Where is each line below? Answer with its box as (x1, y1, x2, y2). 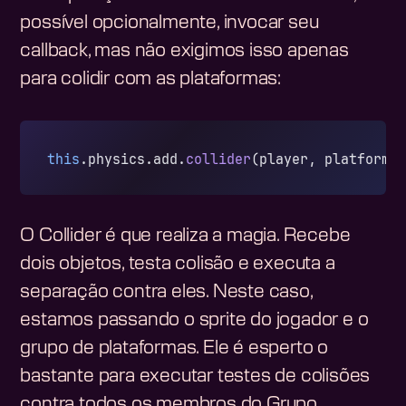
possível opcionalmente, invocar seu (20, 13, 319, 32)
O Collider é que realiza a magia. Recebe (20, 227, 351, 246)
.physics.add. (80, 150, 187, 168)
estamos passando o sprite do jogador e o (20, 311, 369, 330)
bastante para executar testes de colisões (20, 367, 371, 386)
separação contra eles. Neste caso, (20, 283, 313, 302)
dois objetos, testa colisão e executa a (20, 255, 335, 274)
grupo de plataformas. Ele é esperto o (20, 339, 329, 358)
